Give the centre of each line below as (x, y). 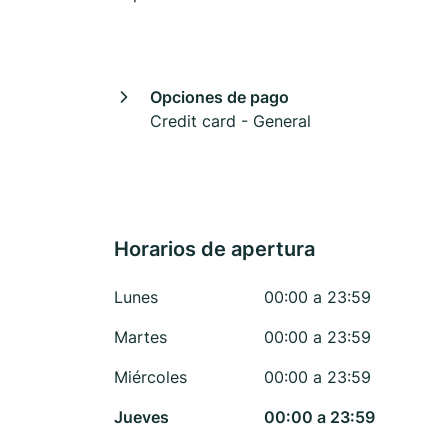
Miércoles (150, 377)
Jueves (141, 417)
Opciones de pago (219, 97)
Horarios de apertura (214, 249)
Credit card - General (230, 121)
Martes (140, 337)
